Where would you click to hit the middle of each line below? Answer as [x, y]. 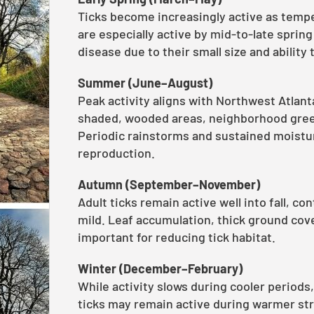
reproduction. [116, 153]
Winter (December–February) [160, 268]
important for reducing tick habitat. [177, 237]
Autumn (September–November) [169, 184]
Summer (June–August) [145, 83]
